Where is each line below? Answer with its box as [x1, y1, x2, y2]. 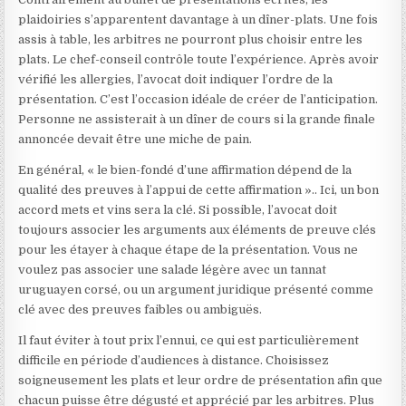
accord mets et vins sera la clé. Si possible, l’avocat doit [18, 203, 338, 217]
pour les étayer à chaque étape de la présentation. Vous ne [18, 243, 359, 256]
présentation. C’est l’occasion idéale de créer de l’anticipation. [18, 92, 379, 106]
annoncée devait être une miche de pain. [18, 132, 253, 146]
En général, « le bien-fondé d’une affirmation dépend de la [18, 163, 353, 177]
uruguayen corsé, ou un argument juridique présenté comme [18, 283, 374, 296]
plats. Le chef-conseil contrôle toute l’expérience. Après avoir [18, 53, 380, 66]
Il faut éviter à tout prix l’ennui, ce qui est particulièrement [18, 333, 360, 347]
